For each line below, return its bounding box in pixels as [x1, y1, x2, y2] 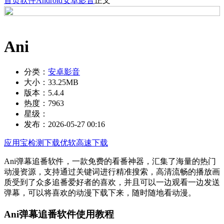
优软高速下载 [60, 138, 108, 147]
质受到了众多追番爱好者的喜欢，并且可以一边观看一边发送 [4, 177, 220, 186]
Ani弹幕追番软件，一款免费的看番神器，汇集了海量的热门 [4, 156, 216, 165]
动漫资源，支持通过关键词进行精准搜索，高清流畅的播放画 [4, 167, 220, 176]
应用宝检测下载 [4, 138, 60, 147]
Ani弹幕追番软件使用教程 [4, 208, 114, 219]
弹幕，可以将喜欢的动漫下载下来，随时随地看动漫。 [4, 188, 196, 197]
